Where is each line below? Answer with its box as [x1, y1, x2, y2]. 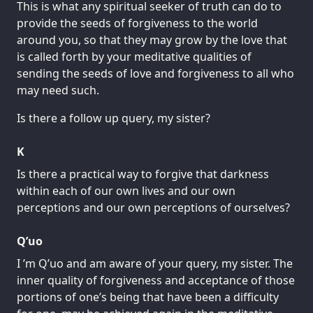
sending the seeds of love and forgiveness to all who [17, 65, 294, 81]
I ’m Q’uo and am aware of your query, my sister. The [17, 255, 293, 271]
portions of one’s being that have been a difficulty [17, 289, 279, 305]
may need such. [17, 82, 99, 98]
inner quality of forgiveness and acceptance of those [17, 272, 295, 288]
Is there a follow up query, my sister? [17, 110, 210, 126]
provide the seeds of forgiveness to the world [17, 15, 258, 31]
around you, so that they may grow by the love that [17, 31, 287, 48]
